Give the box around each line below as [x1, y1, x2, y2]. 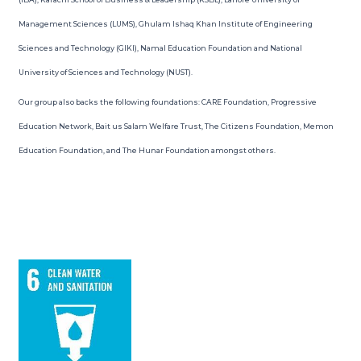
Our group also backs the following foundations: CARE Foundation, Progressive [18, 98, 317, 106]
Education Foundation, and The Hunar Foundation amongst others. [18, 146, 276, 155]
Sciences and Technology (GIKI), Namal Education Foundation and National [18, 43, 302, 52]
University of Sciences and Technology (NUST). [18, 67, 193, 77]
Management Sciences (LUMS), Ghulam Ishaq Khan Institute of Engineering [18, 19, 313, 28]
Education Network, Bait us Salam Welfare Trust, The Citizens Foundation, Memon [18, 122, 334, 131]
